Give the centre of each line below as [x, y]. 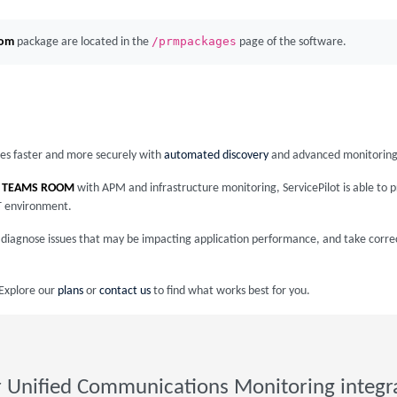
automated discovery [216, 156]
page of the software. [292, 42]
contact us [125, 291]
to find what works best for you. [230, 291]
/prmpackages [194, 41]
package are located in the [83, 42]
